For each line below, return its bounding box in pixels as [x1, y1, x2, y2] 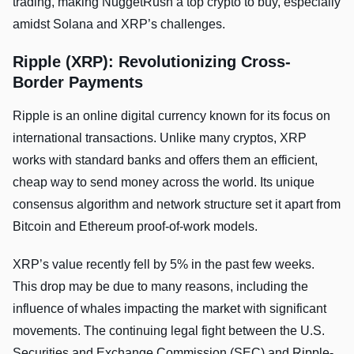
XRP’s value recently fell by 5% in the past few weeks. [13, 258, 314, 272]
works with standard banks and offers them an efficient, [13, 153, 318, 168]
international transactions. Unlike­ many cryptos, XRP [13, 131, 307, 145]
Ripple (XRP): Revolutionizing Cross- [13, 53, 291, 71]
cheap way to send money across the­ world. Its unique [13, 175, 314, 190]
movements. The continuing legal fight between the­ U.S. [13, 324, 325, 338]
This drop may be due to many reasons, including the [13, 280, 308, 294]
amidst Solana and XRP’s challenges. [13, 17, 225, 32]
